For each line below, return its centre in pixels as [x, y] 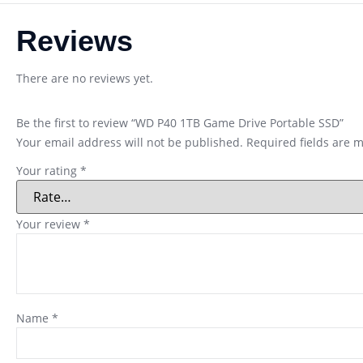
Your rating [48, 170]
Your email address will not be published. [130, 142]
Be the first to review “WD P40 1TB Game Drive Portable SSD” [180, 122]
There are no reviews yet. [85, 78]
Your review [50, 224]
